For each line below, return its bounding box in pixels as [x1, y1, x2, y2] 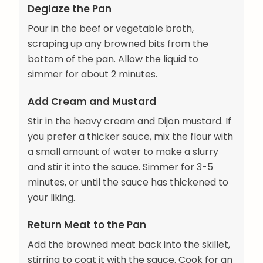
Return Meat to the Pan [28, 218, 146, 232]
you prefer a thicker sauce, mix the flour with [28, 130, 233, 144]
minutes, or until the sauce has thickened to [28, 176, 228, 190]
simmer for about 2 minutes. [28, 68, 157, 82]
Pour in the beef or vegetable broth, [28, 22, 194, 36]
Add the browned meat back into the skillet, [28, 238, 230, 252]
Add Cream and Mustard [28, 95, 156, 109]
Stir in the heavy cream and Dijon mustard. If [28, 114, 231, 129]
